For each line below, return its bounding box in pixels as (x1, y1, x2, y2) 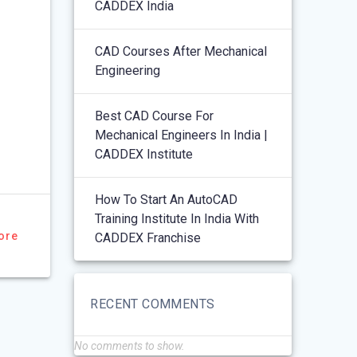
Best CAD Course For (95, 108, 214, 124)
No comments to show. (74, 339, 186, 352)
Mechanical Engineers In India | (95, 127, 269, 143)
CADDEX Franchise (95, 229, 202, 245)
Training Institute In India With (95, 210, 260, 226)
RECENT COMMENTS (90, 296, 215, 312)
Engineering (95, 62, 161, 78)
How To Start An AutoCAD (95, 191, 238, 207)
